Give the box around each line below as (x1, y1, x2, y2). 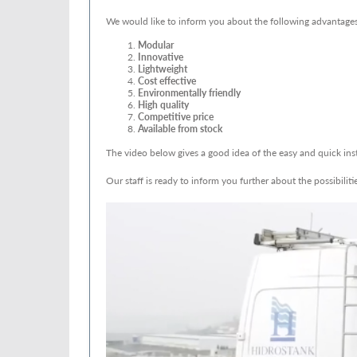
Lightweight (138, 62, 187, 76)
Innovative (138, 50, 183, 64)
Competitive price (138, 110, 214, 124)
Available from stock (138, 122, 222, 135)
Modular (138, 38, 174, 52)
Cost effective (138, 74, 196, 88)
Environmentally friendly (138, 86, 241, 100)
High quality (138, 98, 189, 112)
